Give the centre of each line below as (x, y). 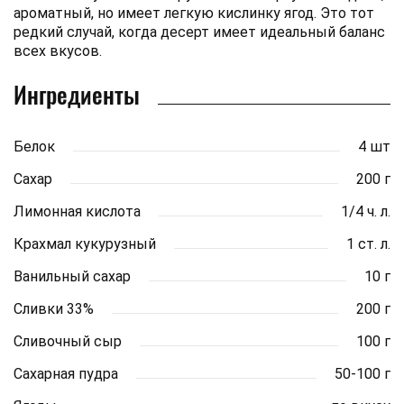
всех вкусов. (58, 50)
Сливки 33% (54, 308)
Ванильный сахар (72, 276)
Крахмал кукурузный (85, 243)
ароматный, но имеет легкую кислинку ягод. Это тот (194, 13)
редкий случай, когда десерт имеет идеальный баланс (199, 32)
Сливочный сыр (68, 341)
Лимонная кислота (77, 211)
